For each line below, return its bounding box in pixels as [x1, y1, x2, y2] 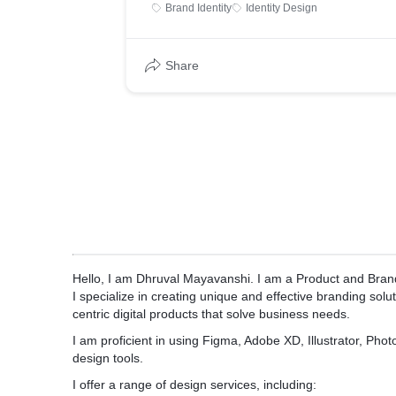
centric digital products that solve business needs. [72, 307, 350, 321]
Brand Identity [165, 2, 232, 14]
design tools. [72, 351, 143, 365]
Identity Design [246, 2, 317, 14]
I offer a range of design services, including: [72, 377, 316, 392]
